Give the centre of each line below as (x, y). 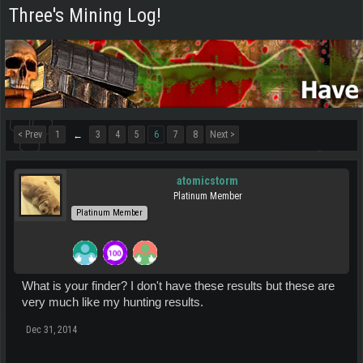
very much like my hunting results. (113, 302)
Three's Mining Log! (85, 15)
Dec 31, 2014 (51, 330)
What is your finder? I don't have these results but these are (178, 286)
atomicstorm (207, 181)
